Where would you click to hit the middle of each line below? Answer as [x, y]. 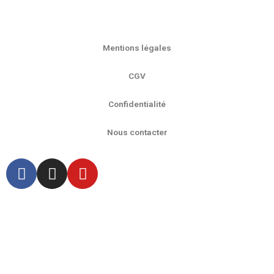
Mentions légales [137, 48]
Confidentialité [137, 104]
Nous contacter [137, 132]
